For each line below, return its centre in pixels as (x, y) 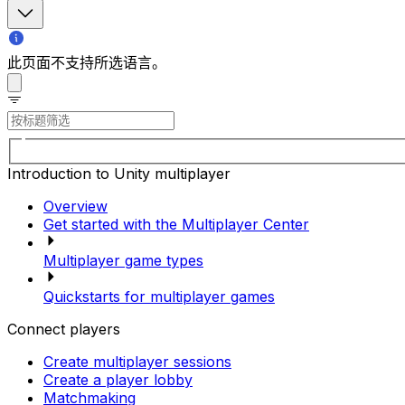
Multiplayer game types (123, 260)
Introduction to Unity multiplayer (119, 173)
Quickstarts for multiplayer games (159, 296)
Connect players (64, 329)
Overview (75, 206)
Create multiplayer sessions (137, 361)
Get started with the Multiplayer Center (176, 224)
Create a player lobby (118, 379)
